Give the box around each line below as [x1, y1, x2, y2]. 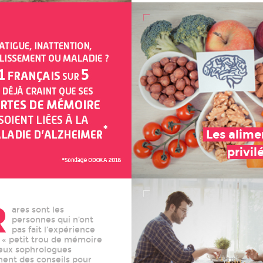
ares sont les [12, 205, 64, 215]
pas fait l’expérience [12, 225, 95, 235]
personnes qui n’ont [12, 215, 93, 225]
